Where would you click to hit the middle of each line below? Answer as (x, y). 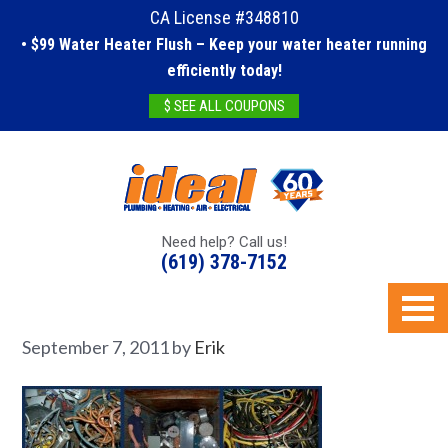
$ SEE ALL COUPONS (224, 106)
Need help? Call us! (224, 242)
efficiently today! (224, 70)
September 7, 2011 (96, 347)
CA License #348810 (224, 17)
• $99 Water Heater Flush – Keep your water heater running (224, 44)
